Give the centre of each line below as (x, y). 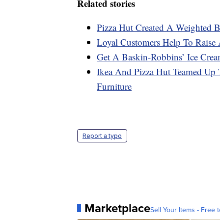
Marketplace (117, 208)
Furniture (114, 86)
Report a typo (102, 136)
